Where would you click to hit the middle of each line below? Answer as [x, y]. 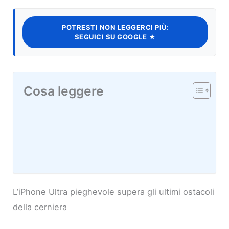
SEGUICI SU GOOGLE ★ [115, 37]
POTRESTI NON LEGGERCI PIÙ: [115, 27]
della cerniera [40, 207]
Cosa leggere [64, 91]
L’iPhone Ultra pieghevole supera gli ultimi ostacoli [114, 192]
